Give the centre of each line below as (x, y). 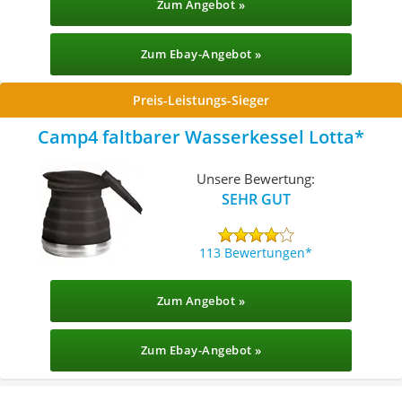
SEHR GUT (256, 199)
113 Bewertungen (253, 252)
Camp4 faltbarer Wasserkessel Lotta (196, 137)
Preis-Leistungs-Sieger (201, 100)
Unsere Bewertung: (256, 178)
